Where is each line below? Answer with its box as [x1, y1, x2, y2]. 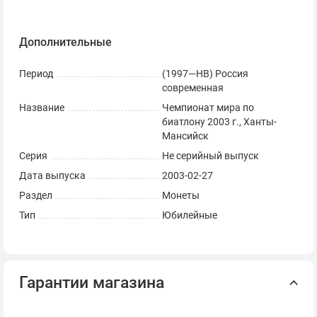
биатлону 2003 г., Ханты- [162, 116, 277, 129]
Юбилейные [162, 209, 217, 222]
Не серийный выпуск [162, 150, 259, 163]
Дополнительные [19, 35, 112, 50]
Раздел [19, 190, 52, 202]
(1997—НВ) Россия [162, 68, 248, 81]
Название [19, 102, 64, 115]
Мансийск [162, 130, 209, 143]
